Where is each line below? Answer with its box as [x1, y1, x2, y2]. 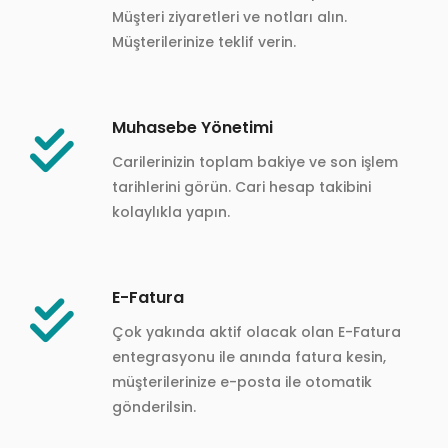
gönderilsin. [112, 396, 196, 417]
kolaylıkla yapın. [112, 201, 230, 222]
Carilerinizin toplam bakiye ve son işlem [112, 151, 398, 172]
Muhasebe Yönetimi [112, 115, 273, 139]
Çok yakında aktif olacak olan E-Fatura [112, 321, 401, 342]
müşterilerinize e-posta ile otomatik [112, 371, 372, 392]
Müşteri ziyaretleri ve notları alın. [112, 6, 347, 27]
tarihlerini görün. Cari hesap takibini [112, 176, 371, 197]
